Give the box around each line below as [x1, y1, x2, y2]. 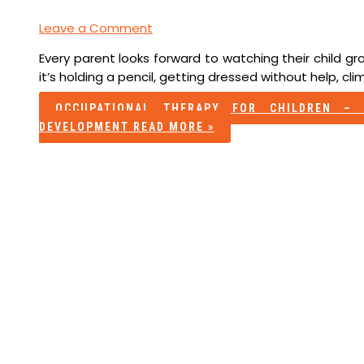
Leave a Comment [39, 19, 154, 37]
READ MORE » [129, 119, 215, 133]
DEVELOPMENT [39, 119, 130, 133]
